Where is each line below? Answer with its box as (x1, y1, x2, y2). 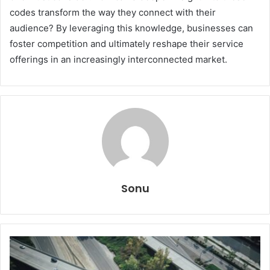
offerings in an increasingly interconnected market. (10, 54, 227, 66)
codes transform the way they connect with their (10, 7, 216, 19)
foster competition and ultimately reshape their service (10, 38, 243, 50)
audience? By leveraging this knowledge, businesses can (10, 22, 253, 34)
